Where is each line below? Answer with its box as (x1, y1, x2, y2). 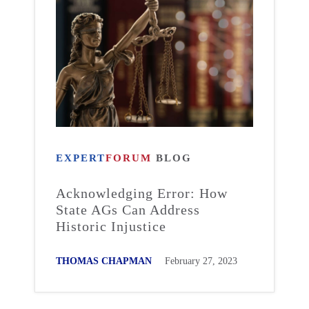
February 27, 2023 (165, 256, 237, 266)
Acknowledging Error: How (56, 186, 228, 201)
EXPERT (56, 152, 106, 163)
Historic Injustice (56, 219, 166, 234)
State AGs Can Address (56, 202, 200, 217)
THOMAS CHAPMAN (56, 256, 152, 266)
